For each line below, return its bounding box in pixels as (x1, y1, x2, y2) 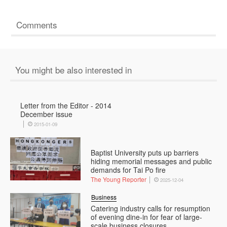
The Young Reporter (91, 175, 147, 184)
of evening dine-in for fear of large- (91, 212, 203, 222)
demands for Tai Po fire (91, 165, 166, 175)
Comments (16, 18, 57, 31)
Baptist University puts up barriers (91, 147, 199, 158)
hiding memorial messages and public (91, 156, 212, 167)
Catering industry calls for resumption (91, 203, 211, 214)
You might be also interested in (15, 63, 132, 77)
